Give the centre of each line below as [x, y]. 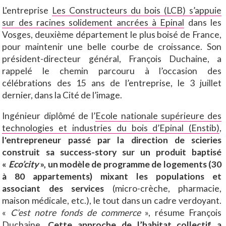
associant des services [53, 189]
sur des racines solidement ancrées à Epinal [93, 22]
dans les [203, 22]
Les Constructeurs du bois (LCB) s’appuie [137, 10]
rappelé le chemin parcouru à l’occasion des [112, 71]
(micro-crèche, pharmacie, [163, 189]
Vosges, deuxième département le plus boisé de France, [112, 34]
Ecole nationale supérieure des [159, 116]
